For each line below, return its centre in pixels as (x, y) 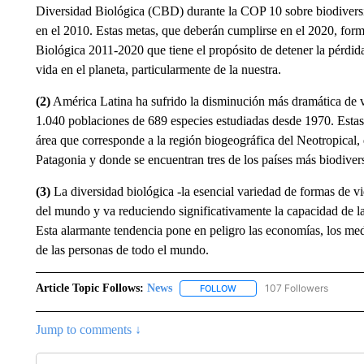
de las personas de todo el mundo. (122, 250)
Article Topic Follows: (89, 288)
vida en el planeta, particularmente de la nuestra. (158, 69)
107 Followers (296, 288)
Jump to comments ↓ (88, 330)
